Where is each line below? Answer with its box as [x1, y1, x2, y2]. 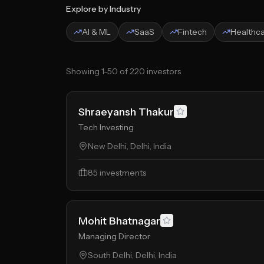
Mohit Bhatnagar [78, 214, 160, 227]
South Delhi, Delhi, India [88, 250, 177, 260]
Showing [66, 66, 101, 77]
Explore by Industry [66, 4, 141, 14]
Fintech [178, 27, 207, 37]
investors [145, 66, 181, 77]
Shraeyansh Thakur [78, 105, 174, 118]
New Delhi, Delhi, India [88, 141, 171, 151]
